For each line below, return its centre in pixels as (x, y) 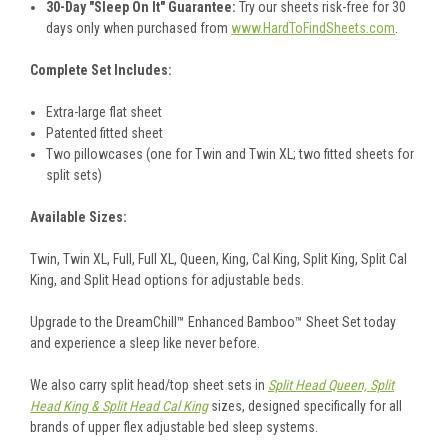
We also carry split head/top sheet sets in (149, 385)
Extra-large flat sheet (104, 112)
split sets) (74, 175)
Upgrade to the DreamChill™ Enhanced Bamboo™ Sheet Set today (213, 322)
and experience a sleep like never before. (145, 343)
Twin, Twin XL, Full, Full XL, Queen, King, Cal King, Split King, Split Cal (218, 259)
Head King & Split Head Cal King (119, 406)
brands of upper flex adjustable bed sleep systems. (174, 427)
